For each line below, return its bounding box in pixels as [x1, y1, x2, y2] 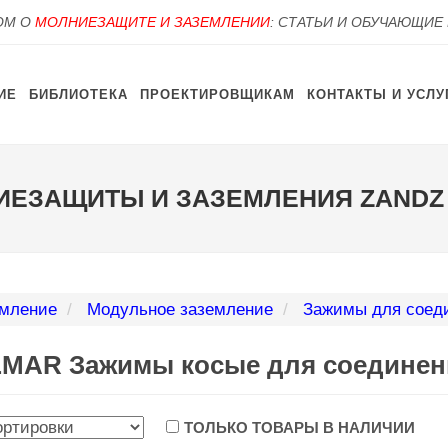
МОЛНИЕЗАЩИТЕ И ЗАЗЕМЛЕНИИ [35, 14, 270, 30]
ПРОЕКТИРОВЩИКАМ [140, 87, 295, 102]
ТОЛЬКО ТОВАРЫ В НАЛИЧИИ [183, 419, 415, 436]
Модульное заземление [86, 300, 273, 319]
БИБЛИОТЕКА [29, 87, 128, 102]
